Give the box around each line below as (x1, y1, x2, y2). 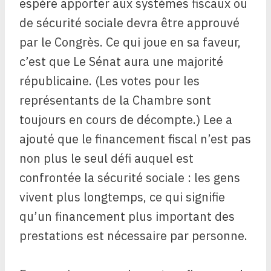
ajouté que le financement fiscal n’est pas (19, 131, 251, 148)
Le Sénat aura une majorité (73, 53, 223, 70)
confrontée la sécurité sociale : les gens (19, 169, 240, 186)
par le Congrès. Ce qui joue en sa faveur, (19, 34, 241, 51)
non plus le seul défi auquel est (19, 150, 194, 167)
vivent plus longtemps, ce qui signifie (19, 189, 225, 206)
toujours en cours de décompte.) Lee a (19, 111, 232, 128)
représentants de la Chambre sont (19, 92, 211, 109)
